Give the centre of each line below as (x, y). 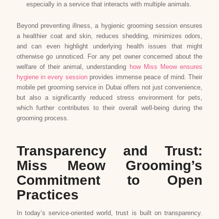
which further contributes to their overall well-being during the (109, 108)
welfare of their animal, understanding (73, 66)
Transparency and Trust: (109, 151)
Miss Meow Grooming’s (109, 165)
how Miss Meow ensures (166, 66)
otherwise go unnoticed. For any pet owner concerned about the (109, 56)
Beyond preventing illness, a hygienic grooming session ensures (109, 25)
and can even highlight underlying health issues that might (109, 46)
